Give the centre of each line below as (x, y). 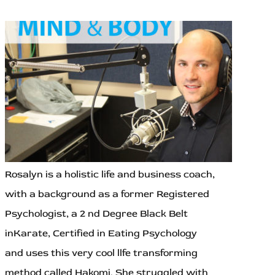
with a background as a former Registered (107, 194)
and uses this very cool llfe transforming (101, 253)
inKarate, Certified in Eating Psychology (101, 234)
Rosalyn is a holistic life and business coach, (110, 175)
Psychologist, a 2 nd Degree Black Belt (96, 214)
